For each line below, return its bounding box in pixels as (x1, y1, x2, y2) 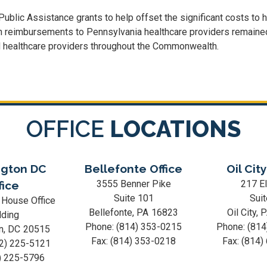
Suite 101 (113, 193, 154, 204)
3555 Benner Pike (96, 178, 171, 190)
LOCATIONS (110, 116, 241, 142)
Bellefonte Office (85, 162, 182, 175)
